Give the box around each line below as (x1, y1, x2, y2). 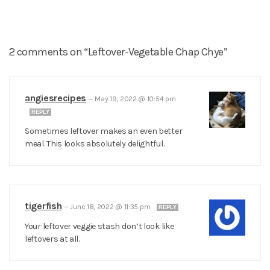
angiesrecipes (25, 92, 87, 104)
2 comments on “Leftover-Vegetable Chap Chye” (9, 45, 228, 59)
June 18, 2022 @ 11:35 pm (70, 202, 152, 212)
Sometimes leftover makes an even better (25, 126, 183, 137)
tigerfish (25, 200, 62, 212)
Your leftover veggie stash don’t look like (25, 221, 174, 232)
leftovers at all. (25, 234, 80, 245)
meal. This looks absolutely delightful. (25, 139, 165, 149)
